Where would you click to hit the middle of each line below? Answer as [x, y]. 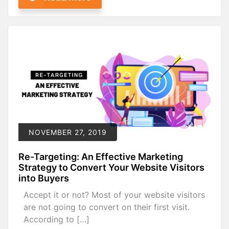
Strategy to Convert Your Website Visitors [111, 168]
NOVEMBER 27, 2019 [68, 132]
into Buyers [44, 178]
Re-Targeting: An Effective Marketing [101, 157]
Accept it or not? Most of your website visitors [114, 195]
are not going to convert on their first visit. [108, 207]
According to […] [56, 220]
